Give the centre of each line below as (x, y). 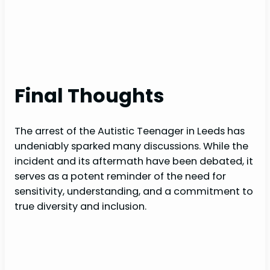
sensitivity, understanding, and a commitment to (134, 192)
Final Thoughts (89, 96)
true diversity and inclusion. (80, 207)
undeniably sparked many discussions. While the (131, 146)
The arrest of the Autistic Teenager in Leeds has (130, 131)
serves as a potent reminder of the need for (120, 177)
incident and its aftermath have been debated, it (134, 162)
